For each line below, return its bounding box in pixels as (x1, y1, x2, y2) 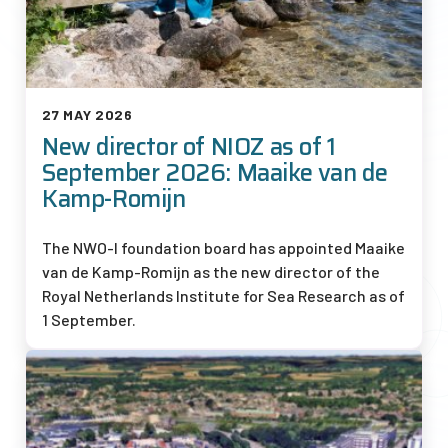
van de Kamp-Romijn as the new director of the (42, 262, 380, 282)
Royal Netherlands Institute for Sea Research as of (42, 286, 405, 306)
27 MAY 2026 (42, 106, 133, 124)
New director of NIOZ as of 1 (42, 128, 336, 167)
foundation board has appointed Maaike (118, 238, 405, 258)
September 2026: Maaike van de (42, 154, 388, 193)
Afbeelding (26, 356, 108, 376)
